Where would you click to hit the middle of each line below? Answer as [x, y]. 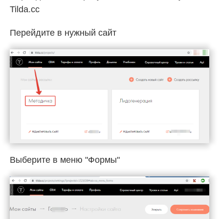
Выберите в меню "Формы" [65, 160]
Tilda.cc [25, 9]
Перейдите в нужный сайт [63, 33]
